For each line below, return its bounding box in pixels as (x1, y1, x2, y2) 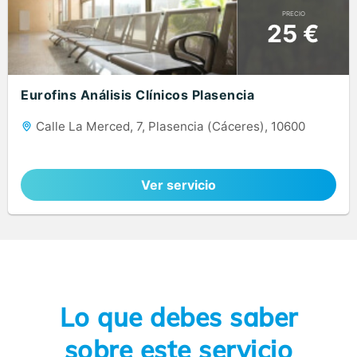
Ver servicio (141, 177, 216, 194)
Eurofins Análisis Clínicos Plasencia (21, 87, 254, 104)
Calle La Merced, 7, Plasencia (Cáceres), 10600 (33, 119, 305, 135)
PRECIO (281, 9, 305, 18)
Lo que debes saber (59, 300, 298, 333)
